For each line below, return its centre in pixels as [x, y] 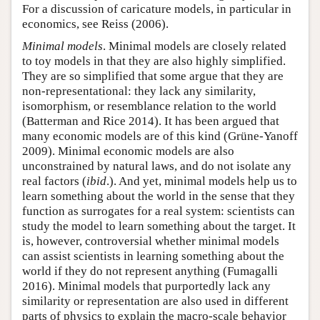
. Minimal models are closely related [195, 46]
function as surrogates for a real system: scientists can [159, 211]
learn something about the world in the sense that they [159, 196]
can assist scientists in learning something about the [153, 256]
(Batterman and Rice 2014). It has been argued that [151, 121]
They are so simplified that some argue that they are [153, 76]
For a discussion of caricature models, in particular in [157, 9]
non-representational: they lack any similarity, [139, 91]
